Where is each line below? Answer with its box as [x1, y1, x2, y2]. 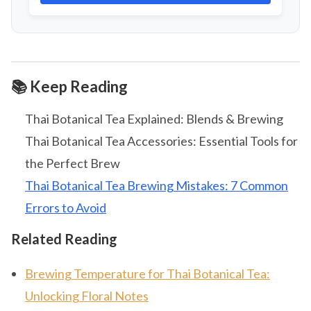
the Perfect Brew [25, 155, 120, 171]
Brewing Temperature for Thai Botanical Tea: [25, 266, 270, 282]
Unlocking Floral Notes [25, 288, 149, 304]
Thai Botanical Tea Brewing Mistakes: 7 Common [25, 178, 288, 194]
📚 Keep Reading [11, 77, 128, 96]
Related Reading [11, 230, 117, 248]
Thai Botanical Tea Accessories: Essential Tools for [25, 133, 298, 149]
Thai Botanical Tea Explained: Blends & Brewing [25, 111, 283, 127]
